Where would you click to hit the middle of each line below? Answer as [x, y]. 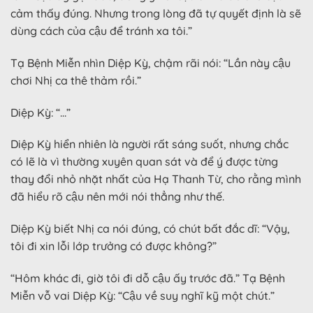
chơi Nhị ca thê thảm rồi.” [76, 80]
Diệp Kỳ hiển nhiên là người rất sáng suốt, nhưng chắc [150, 144]
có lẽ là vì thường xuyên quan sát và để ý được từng [144, 162]
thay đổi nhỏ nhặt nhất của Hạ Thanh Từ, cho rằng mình [156, 179]
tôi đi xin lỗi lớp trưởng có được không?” [114, 246]
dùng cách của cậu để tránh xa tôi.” [101, 30]
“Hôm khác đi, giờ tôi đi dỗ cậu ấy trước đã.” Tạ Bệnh [148, 278]
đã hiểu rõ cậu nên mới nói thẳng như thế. [117, 197]
